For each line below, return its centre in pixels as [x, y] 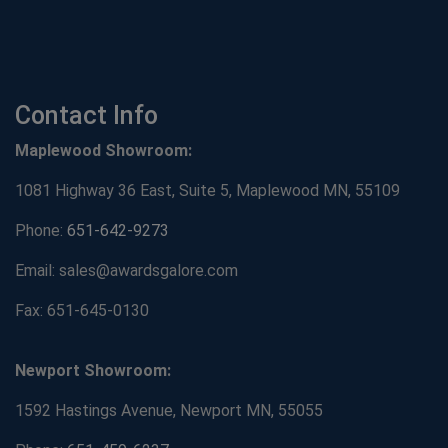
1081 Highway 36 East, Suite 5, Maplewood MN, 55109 [207, 191]
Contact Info [86, 116]
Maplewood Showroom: [103, 151]
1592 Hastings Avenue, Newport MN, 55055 [169, 411]
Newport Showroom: [93, 371]
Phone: [41, 231]
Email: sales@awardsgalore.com [126, 271]
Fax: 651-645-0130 [82, 311]
